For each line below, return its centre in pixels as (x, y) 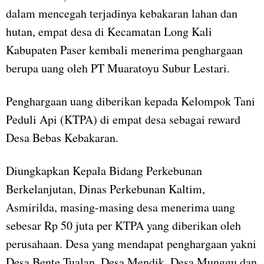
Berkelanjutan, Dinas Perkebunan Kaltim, (105, 189)
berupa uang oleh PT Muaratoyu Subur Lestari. (118, 68)
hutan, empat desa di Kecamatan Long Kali (109, 32)
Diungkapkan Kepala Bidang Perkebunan (104, 171)
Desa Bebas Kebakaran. (62, 138)
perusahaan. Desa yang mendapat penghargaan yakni (131, 244)
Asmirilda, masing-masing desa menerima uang (121, 207)
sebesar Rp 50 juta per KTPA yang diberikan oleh (123, 226)
